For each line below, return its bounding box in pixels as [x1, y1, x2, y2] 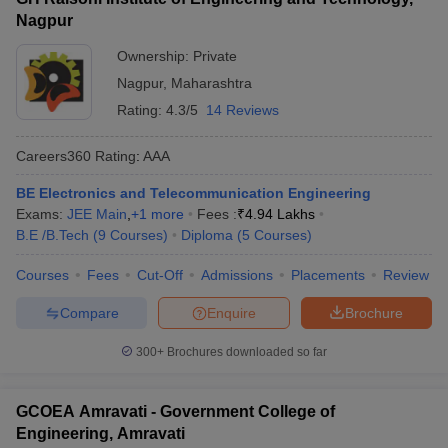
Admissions [201, 267, 273, 283]
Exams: [16, 206, 67, 222]
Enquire [207, 304, 256, 321]
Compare [59, 304, 119, 321]
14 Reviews [206, 102, 279, 118]
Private [193, 48, 237, 64]
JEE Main [67, 206, 127, 222]
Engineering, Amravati [16, 425, 185, 442]
